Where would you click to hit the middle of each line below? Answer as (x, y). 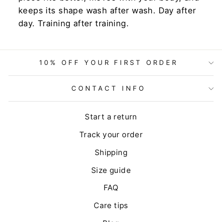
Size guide (111, 170)
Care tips (111, 206)
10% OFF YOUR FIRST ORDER (109, 63)
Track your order (111, 134)
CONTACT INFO (109, 88)
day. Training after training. (74, 24)
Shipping (111, 152)
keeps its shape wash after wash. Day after (107, 11)
